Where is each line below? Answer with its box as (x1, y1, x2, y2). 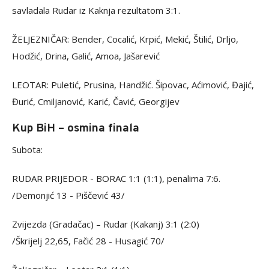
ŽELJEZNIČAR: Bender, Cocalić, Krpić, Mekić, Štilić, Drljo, (12, 33, 238, 45)
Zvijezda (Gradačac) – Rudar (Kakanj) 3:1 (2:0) (12, 218, 199, 230)
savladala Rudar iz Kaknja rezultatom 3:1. (12, 4, 180, 16)
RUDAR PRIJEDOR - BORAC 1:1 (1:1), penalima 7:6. (12, 172, 220, 184)
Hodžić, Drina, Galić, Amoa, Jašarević (12, 50, 160, 62)
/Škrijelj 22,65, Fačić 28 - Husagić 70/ (12, 235, 165, 247)
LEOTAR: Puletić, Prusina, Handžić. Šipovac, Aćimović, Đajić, (12, 79, 254, 91)
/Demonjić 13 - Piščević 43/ (12, 189, 125, 201)
